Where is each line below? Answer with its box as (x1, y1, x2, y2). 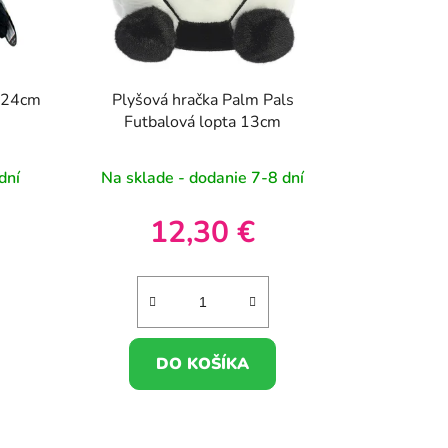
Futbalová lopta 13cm (124, 111, 282, 134)
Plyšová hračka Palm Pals (111, 89, 294, 112)
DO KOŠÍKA (156, 353, 250, 376)
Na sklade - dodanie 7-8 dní (101, 167, 305, 190)
